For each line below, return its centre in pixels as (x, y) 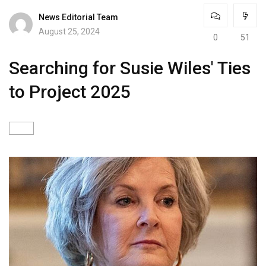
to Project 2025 (70, 92)
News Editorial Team (78, 17)
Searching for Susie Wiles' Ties (130, 68)
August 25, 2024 (69, 31)
